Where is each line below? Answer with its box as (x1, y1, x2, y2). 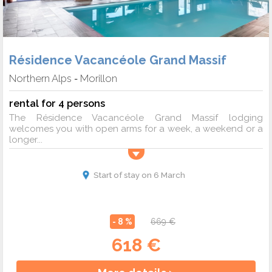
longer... (9, 134, 42, 145)
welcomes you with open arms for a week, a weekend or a (9, 123, 263, 134)
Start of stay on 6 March (93, 169, 185, 180)
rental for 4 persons (9, 97, 105, 109)
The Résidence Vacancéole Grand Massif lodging (9, 112, 263, 123)
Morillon (80, 72, 117, 84)
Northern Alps (9, 72, 72, 84)
